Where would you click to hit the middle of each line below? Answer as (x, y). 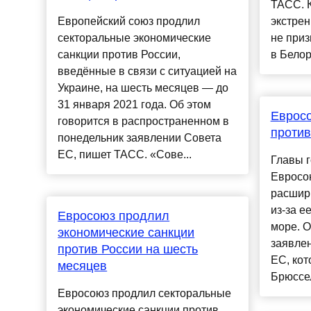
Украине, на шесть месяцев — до (143, 88)
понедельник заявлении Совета (140, 138)
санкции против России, (119, 55)
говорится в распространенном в (144, 121)
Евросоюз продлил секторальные (145, 294)
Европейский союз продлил (129, 22)
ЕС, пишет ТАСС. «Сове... (125, 155)
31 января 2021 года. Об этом (135, 105)
